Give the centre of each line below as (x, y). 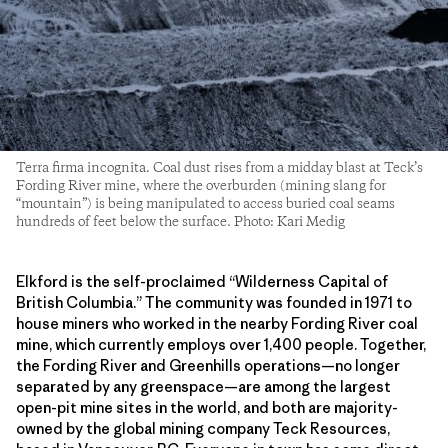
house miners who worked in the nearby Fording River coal (217, 323)
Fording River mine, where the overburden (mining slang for (201, 185)
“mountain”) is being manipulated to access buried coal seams (205, 203)
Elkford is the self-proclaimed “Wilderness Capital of (202, 281)
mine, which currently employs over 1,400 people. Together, (221, 344)
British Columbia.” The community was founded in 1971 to (214, 302)
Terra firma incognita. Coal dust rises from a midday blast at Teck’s (219, 167)
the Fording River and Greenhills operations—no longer (208, 365)
